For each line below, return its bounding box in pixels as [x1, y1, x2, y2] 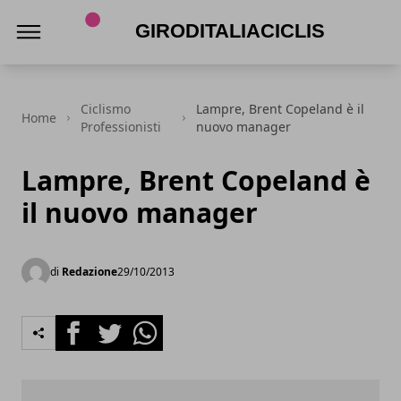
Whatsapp [126, 315, 195, 335]
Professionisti [80, 118, 161, 135]
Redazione [62, 264, 117, 279]
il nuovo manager [21, 194, 258, 231]
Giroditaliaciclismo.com [74, 57, 233, 77]
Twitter [90, 315, 139, 335]
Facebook [55, 315, 120, 335]
